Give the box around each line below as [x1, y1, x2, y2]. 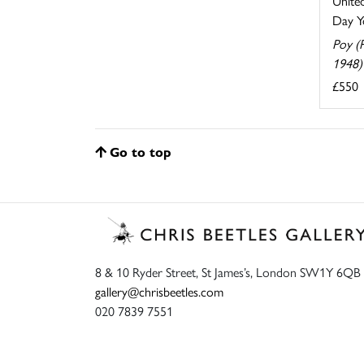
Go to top [110, 141, 171, 161]
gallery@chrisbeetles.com [95, 281, 223, 301]
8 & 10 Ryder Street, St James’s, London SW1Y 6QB [95, 262, 361, 281]
